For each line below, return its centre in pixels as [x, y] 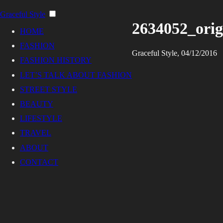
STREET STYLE [49, 89]
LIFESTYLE [41, 118]
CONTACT [39, 162]
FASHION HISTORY [56, 60]
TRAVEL [36, 133]
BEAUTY [37, 104]
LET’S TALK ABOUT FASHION [76, 75]
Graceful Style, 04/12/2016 [174, 53]
